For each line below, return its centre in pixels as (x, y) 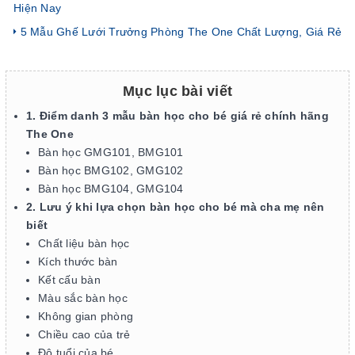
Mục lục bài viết (177, 91)
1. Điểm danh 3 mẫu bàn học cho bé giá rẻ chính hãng (177, 116)
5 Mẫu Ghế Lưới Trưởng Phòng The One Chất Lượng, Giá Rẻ (179, 32)
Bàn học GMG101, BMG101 (111, 152)
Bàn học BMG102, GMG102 (111, 170)
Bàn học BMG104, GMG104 (111, 189)
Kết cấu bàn (69, 280)
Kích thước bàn (78, 261)
